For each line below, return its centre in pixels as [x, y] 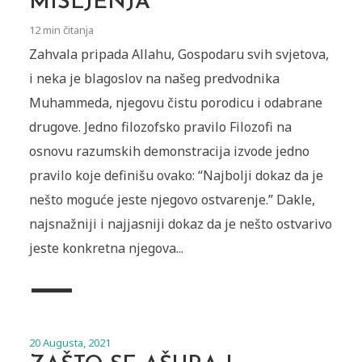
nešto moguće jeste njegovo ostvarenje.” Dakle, [172, 200]
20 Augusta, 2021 [69, 343]
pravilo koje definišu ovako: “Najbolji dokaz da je [176, 176]
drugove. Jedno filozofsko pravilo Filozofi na [160, 127]
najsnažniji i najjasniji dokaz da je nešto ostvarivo [180, 224]
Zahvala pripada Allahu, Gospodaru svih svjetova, [179, 55]
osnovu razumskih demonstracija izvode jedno [169, 152]
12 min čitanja [61, 30]
